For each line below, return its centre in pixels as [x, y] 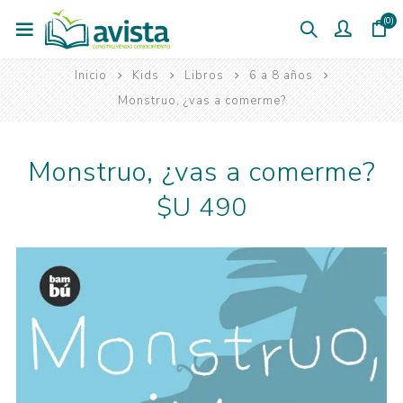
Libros [204, 76]
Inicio [90, 76]
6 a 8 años [281, 76]
